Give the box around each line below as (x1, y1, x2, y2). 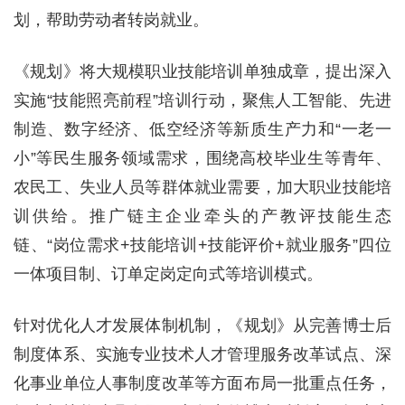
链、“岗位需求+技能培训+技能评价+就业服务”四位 (14, 236, 391, 254)
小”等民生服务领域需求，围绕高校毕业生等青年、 (14, 149, 391, 167)
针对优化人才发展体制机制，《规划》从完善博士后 (14, 316, 391, 334)
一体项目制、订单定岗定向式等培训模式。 (14, 265, 323, 283)
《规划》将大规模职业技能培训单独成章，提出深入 (14, 62, 391, 80)
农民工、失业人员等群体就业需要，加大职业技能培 (14, 178, 391, 196)
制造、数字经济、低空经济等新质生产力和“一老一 (14, 120, 391, 138)
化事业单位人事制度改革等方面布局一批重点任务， (14, 374, 391, 392)
